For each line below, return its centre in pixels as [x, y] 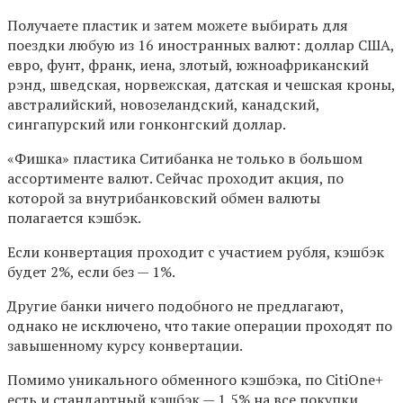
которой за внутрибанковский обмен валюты [164, 198]
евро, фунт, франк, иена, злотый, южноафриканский [188, 65]
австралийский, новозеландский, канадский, [163, 105]
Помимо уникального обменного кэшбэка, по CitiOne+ [195, 380]
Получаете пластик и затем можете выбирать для [178, 26]
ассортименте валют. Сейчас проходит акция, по [175, 179]
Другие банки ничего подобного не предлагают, [175, 306]
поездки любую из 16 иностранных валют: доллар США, [201, 45]
